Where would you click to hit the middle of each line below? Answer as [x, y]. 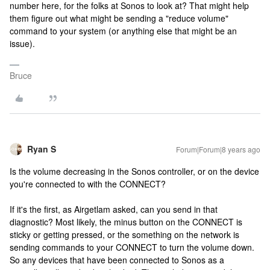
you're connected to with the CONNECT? [88, 184]
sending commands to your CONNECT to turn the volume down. [132, 247]
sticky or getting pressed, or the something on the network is [124, 234]
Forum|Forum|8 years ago [218, 149]
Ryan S [42, 149]
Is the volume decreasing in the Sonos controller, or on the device [134, 171]
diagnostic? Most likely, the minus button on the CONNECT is [126, 222]
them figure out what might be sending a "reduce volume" [119, 18]
